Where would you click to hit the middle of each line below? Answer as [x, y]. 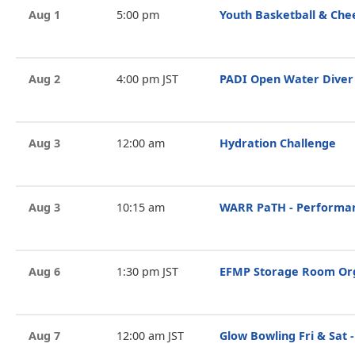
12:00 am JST [150, 336]
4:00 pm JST [147, 79]
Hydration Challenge [278, 143]
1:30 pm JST [147, 271]
